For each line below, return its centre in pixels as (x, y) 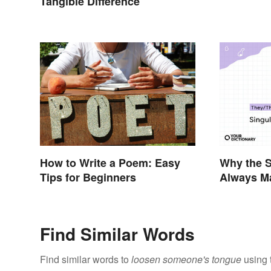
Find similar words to (86, 260)
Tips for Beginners (88, 177)
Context (240, 192)
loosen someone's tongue (186, 260)
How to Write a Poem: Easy (110, 162)
